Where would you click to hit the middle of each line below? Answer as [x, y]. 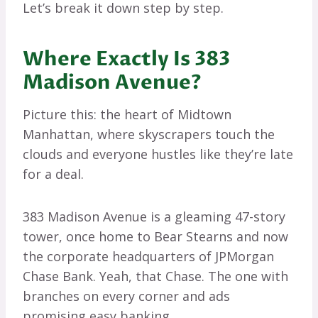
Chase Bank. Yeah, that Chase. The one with [155, 276]
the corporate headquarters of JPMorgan [148, 257]
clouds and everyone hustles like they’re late [158, 154]
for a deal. [53, 174]
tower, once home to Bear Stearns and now [155, 237]
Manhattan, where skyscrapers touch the [149, 135]
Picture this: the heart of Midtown [127, 115]
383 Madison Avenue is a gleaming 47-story [154, 217]
